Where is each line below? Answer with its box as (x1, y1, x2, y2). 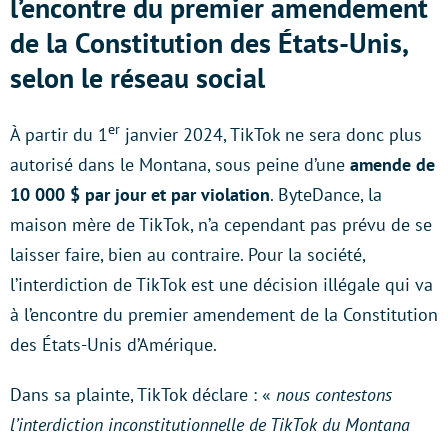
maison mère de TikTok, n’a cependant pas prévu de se (10, 212, 432, 236)
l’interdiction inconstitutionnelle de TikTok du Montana (10, 412, 410, 436)
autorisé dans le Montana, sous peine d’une (10, 152, 345, 176)
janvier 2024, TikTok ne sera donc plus (120, 122, 422, 146)
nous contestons (276, 382, 392, 406)
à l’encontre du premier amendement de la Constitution (10, 302, 438, 326)
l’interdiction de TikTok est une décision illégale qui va (10, 272, 433, 296)
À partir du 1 (10, 122, 108, 146)
